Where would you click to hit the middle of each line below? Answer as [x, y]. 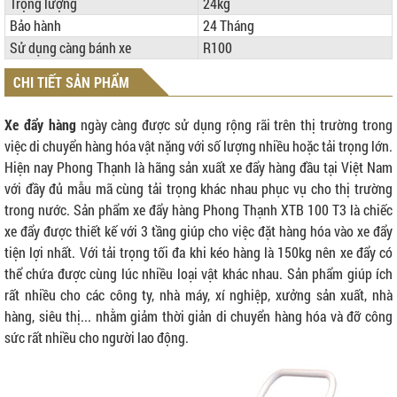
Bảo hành [35, 26]
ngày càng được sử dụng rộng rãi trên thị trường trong [234, 125]
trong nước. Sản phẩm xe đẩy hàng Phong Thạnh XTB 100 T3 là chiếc [198, 210]
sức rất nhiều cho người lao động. [97, 338]
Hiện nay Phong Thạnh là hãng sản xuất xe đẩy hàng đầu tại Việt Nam [198, 167]
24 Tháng [229, 26]
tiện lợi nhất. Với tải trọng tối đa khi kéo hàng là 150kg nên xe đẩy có [198, 253]
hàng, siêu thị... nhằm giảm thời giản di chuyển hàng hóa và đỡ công [198, 316]
